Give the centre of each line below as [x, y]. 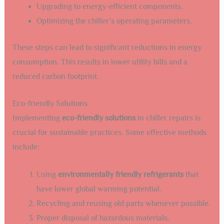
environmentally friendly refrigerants [120, 174]
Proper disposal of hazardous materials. [103, 218]
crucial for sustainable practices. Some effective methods [109, 133]
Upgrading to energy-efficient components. [109, 6]
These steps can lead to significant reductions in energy [107, 47]
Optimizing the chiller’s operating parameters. [114, 21]
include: [26, 147]
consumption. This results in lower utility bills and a [100, 62]
